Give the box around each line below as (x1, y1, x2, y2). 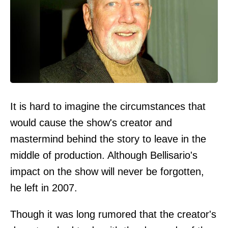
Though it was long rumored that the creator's (10, 209, 216, 220)
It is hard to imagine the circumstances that (10, 101, 206, 112)
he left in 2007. (10, 182, 77, 193)
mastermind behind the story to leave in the (10, 133, 206, 145)
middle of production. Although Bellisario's (10, 150, 197, 161)
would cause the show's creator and (10, 117, 172, 128)
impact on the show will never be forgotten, (10, 166, 204, 177)
